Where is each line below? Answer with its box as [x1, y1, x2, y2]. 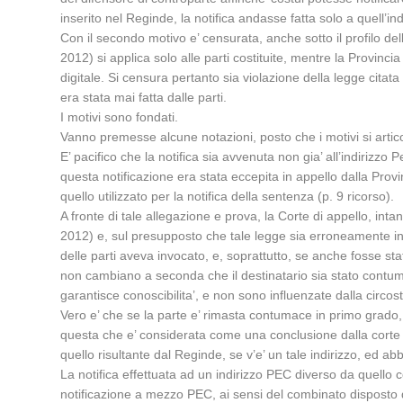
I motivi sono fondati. [60, 110, 179, 124]
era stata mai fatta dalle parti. [60, 90, 228, 104]
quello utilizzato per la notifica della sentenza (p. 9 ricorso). [60, 189, 395, 203]
